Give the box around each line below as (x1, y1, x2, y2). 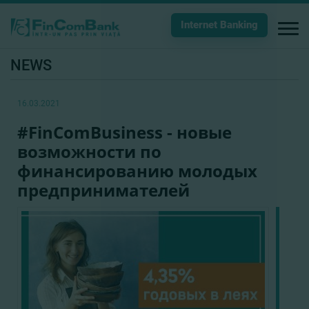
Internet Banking (181, 19, 258, 31)
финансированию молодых (17, 159, 257, 182)
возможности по (17, 140, 161, 163)
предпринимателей (17, 179, 190, 201)
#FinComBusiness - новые (17, 121, 232, 143)
